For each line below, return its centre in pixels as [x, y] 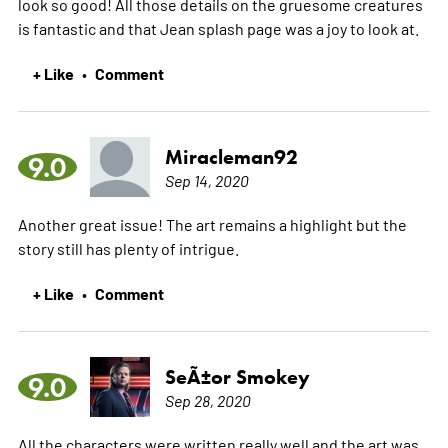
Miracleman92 [231, 156]
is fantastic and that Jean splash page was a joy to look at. [218, 27]
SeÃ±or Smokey [237, 376]
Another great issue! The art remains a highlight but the [212, 223]
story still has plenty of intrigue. [128, 247]
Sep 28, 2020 [207, 399]
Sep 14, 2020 [206, 179]
